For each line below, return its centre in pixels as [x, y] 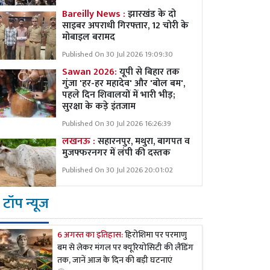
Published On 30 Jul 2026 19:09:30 [118, 55]
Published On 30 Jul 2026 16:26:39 [117, 124]
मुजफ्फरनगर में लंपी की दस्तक [116, 153]
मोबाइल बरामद [89, 37]
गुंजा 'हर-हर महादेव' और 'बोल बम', [124, 83]
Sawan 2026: [89, 72]
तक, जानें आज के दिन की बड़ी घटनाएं [115, 261]
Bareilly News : [94, 14]
